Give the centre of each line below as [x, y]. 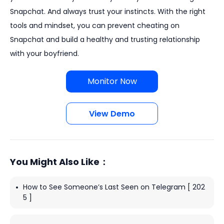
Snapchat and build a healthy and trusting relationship [105, 40]
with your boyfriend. [44, 54]
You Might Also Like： [59, 162]
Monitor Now [112, 81]
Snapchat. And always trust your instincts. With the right [108, 12]
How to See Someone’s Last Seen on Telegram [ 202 [114, 187]
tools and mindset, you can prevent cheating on [95, 26]
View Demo [112, 114]
